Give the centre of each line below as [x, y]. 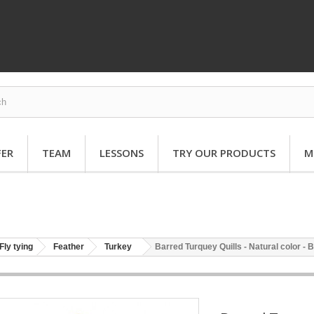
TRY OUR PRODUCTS [224, 153]
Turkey [118, 246]
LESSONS [122, 153]
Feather [69, 246]
